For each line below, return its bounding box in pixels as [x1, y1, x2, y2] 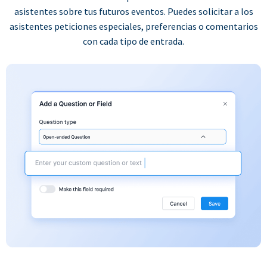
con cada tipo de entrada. [83, 35, 184, 47]
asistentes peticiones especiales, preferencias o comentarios [9, 20, 258, 32]
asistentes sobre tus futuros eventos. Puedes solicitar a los [14, 5, 253, 17]
